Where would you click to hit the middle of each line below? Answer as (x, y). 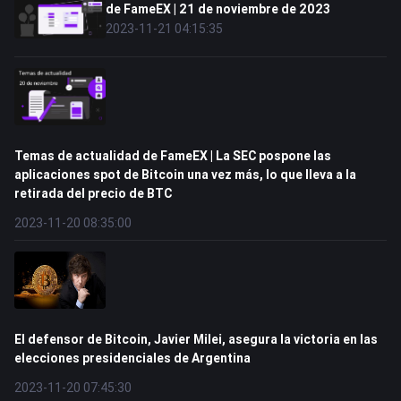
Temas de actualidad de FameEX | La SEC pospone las (173, 156)
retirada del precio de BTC (93, 193)
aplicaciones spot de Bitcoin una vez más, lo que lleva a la (185, 175)
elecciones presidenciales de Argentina (132, 358)
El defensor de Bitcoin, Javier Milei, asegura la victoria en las (196, 339)
